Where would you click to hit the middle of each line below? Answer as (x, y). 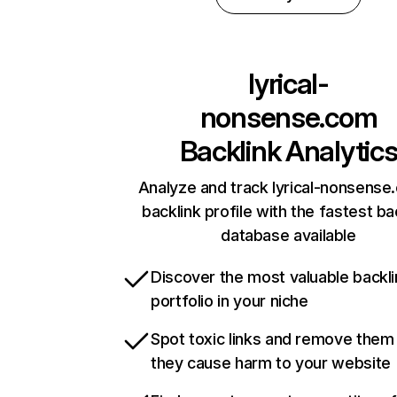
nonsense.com (288, 118)
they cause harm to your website (271, 363)
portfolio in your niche (230, 301)
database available (288, 236)
